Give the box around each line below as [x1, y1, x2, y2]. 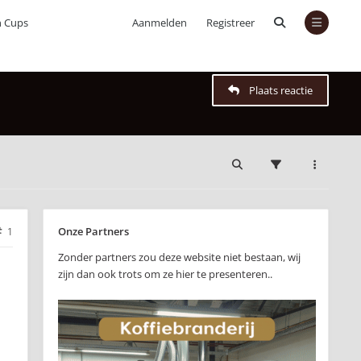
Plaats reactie [249, 83, 313, 98]
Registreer [206, 15, 255, 30]
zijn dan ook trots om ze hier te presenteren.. [58, 267, 272, 281]
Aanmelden [132, 15, 187, 30]
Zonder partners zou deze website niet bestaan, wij [58, 250, 301, 264]
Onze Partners [58, 224, 129, 239]
